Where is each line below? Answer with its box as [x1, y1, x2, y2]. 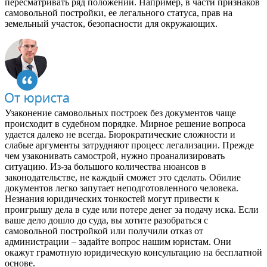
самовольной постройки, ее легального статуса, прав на [5, 7, 232, 18]
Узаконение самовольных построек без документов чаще [5, 107, 236, 118]
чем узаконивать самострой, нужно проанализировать [5, 150, 225, 161]
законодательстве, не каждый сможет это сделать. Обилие [5, 172, 241, 182]
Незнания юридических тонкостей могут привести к [5, 193, 219, 204]
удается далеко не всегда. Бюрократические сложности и [5, 129, 235, 139]
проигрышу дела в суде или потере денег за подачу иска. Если [5, 204, 259, 215]
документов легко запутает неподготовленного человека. [5, 182, 238, 193]
